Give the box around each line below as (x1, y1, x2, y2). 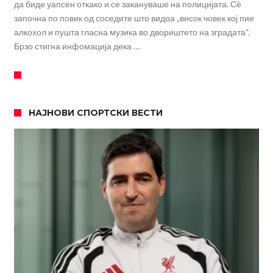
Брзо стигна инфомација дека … (13, 41, 140, 52)
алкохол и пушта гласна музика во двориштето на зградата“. (13, 27, 250, 38)
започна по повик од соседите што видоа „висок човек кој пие (13, 13, 254, 24)
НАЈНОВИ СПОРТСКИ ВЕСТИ (28, 107, 163, 119)
